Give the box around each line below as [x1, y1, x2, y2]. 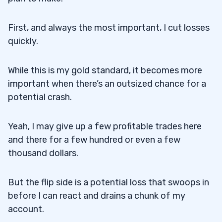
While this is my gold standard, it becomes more [8, 65, 202, 76]
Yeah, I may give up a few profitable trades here [8, 121, 202, 132]
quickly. [8, 36, 38, 47]
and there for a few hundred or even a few [8, 134, 180, 146]
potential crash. [8, 92, 72, 103]
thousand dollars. [8, 148, 78, 159]
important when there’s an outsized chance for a [8, 78, 206, 90]
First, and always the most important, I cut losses [8, 22, 210, 34]
